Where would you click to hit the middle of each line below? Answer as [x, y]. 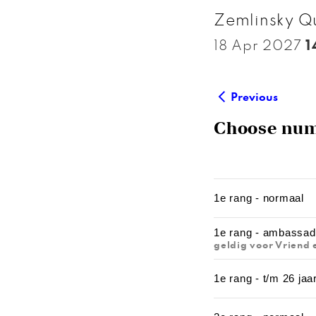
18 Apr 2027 [260, 47]
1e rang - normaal [259, 198]
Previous [254, 98]
